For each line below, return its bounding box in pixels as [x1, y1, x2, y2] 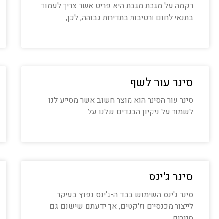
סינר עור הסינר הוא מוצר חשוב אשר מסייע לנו [48, 94, 193, 106]
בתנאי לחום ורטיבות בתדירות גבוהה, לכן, [66, 12, 193, 23]
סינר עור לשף [130, 74, 193, 91]
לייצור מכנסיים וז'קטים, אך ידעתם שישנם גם [49, 200, 193, 212]
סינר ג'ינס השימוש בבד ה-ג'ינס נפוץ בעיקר [57, 189, 193, 200]
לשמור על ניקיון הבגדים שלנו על [88, 106, 193, 118]
